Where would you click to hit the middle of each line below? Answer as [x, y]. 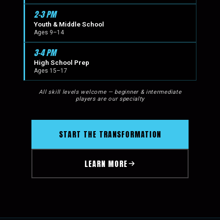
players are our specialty [110, 99]
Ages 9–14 [49, 32]
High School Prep [62, 62]
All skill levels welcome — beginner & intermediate [110, 92]
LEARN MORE [106, 164]
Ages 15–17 [51, 71]
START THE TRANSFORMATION [110, 134]
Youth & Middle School [69, 24]
